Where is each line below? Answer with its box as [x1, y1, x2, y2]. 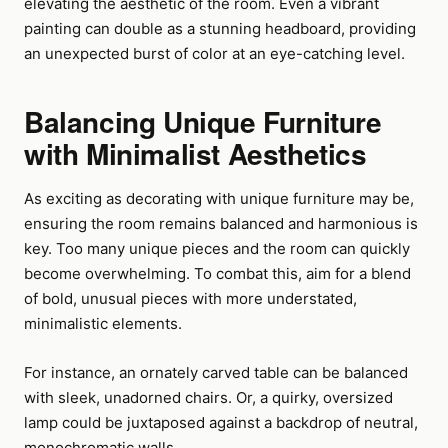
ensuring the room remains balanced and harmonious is [24, 214, 418, 233]
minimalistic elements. [24, 314, 182, 333]
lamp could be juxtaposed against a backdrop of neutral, [24, 413, 418, 432]
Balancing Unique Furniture [24, 101, 382, 142]
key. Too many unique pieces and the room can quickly [24, 239, 410, 258]
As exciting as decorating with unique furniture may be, [24, 189, 414, 208]
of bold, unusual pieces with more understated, [24, 289, 357, 308]
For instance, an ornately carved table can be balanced [24, 363, 408, 382]
